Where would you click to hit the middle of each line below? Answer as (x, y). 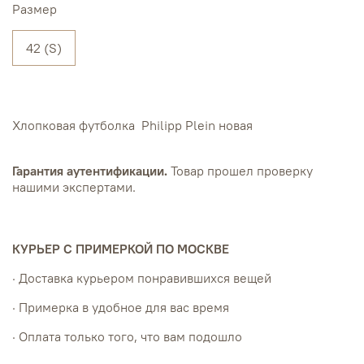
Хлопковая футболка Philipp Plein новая (132, 126)
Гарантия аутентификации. (90, 171)
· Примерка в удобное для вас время (121, 308)
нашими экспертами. (74, 187)
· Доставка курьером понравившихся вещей (142, 278)
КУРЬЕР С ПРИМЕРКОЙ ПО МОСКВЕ (121, 249)
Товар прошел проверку (240, 171)
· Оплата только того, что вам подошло (127, 337)
